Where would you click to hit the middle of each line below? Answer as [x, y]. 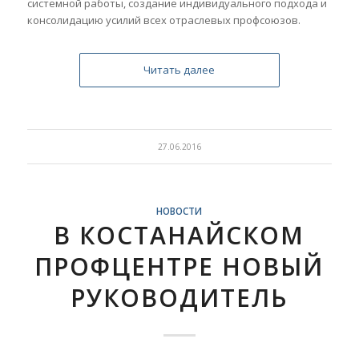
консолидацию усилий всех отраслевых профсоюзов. [163, 20]
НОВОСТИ [179, 210]
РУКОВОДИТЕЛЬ [179, 297]
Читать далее [179, 69]
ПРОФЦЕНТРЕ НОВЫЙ [179, 266]
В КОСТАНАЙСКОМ [179, 235]
